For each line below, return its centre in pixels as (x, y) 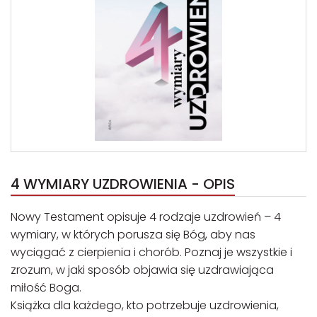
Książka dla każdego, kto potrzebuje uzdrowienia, (145, 305)
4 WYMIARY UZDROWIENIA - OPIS (123, 184)
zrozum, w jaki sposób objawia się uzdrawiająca (142, 270)
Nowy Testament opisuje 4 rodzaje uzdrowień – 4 (146, 217)
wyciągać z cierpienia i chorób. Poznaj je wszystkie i (151, 252)
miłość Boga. (46, 288)
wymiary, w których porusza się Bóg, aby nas (133, 235)
